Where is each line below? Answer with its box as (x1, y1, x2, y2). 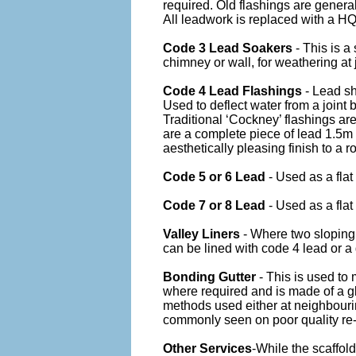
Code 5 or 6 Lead (163, 169, 265, 184)
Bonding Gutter (163, 269, 256, 284)
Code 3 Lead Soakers (163, 41, 292, 55)
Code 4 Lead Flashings (163, 83, 302, 98)
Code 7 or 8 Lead (163, 198, 265, 212)
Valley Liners (163, 226, 240, 241)
